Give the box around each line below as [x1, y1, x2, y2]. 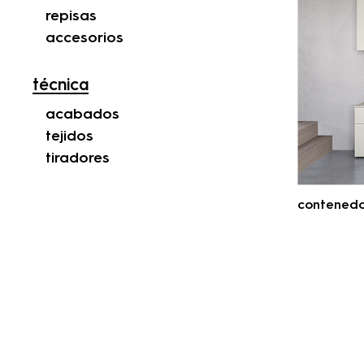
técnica [32, 78, 89, 95]
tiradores [45, 151, 110, 167]
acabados [45, 107, 119, 123]
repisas [45, 9, 97, 24]
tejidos [45, 129, 93, 145]
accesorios [45, 31, 123, 46]
